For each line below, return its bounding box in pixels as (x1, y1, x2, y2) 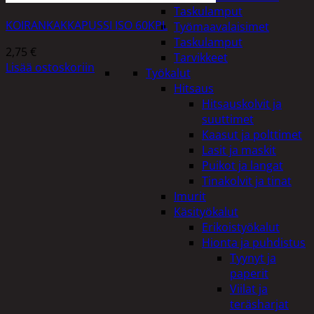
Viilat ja (230, 281, 268, 296)
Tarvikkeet (174, 50, 228, 65)
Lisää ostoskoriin (6, 59, 95, 75)
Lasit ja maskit (202, 142, 276, 158)
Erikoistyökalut (202, 219, 280, 235)
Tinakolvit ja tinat (202, 173, 292, 189)
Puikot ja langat (202, 158, 283, 173)
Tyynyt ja (230, 250, 276, 266)
